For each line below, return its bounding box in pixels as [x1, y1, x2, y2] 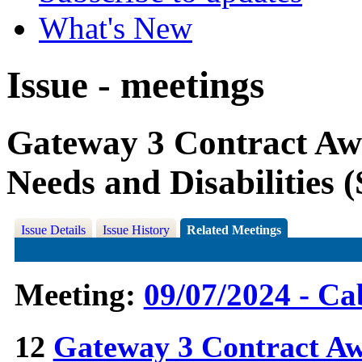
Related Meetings [186, 223, 281, 238]
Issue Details [20, 223, 86, 238]
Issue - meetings [6, 64, 264, 107]
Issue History [102, 223, 170, 238]
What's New [39, 11, 192, 45]
